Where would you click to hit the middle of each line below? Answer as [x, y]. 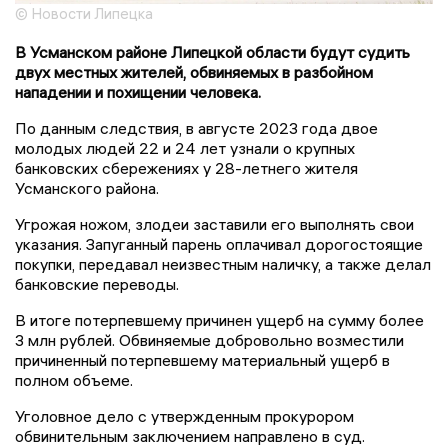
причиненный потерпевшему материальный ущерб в [202, 359]
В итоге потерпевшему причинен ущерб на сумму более [219, 319]
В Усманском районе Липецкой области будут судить [212, 51]
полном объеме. [74, 379]
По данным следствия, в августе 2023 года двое [196, 127]
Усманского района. [87, 187]
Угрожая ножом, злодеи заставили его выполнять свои [214, 223]
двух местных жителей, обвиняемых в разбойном [194, 71]
